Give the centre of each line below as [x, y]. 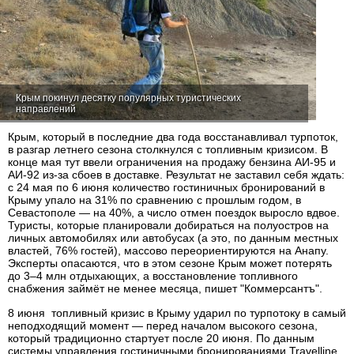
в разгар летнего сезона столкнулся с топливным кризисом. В [168, 149]
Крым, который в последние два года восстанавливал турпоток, [173, 137]
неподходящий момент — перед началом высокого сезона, [163, 326]
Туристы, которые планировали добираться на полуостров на [168, 225]
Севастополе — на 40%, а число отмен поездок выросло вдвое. [174, 213]
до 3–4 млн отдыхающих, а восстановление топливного [153, 276]
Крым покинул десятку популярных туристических [128, 98]
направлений [46, 109]
